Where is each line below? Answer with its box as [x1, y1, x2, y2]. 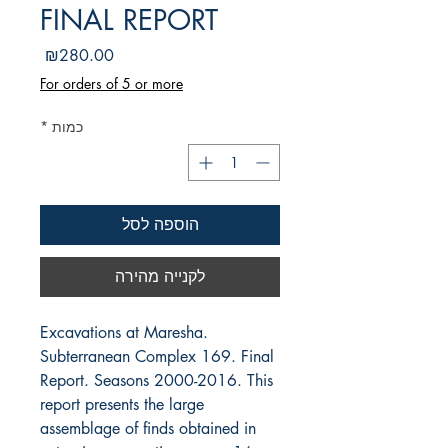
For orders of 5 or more [40, 74, 183, 94]
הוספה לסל [121, 214, 199, 236]
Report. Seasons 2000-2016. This [40, 370, 273, 392]
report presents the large [40, 394, 204, 416]
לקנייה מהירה [115, 266, 205, 288]
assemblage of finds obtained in [40, 418, 256, 440]
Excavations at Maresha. [40, 322, 208, 344]
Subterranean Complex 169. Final [40, 346, 274, 368]
